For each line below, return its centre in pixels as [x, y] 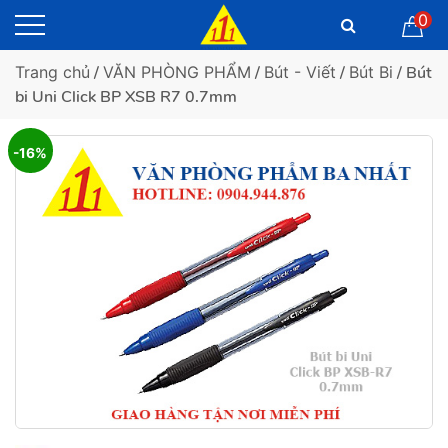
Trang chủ [52, 72]
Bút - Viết [300, 72]
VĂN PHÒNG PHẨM [177, 72]
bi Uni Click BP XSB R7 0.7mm [126, 97]
